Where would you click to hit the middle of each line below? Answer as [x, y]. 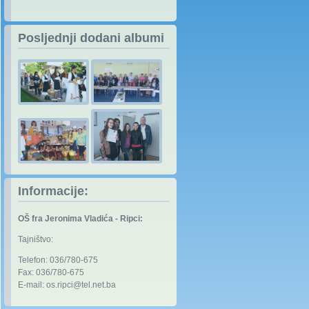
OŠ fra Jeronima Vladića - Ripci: [80, 219]
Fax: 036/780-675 [51, 273]
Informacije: [53, 191]
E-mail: [32, 285]
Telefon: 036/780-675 [58, 260]
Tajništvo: [36, 240]
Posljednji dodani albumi [91, 38]
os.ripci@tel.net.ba [81, 285]
